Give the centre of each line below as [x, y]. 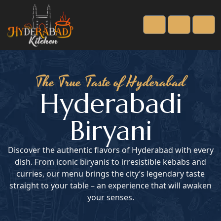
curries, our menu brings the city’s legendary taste [110, 174]
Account [169, 36]
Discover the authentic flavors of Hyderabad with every [110, 150]
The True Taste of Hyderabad [110, 82]
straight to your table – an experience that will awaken [110, 185]
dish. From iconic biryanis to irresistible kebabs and [110, 162]
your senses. [110, 197]
